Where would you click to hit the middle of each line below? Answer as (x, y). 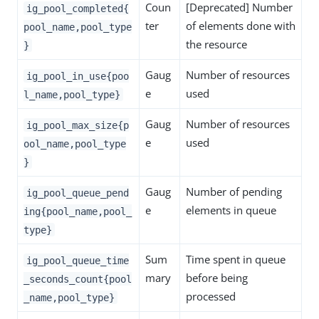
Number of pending (234, 192)
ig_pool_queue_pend (77, 193)
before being (217, 278)
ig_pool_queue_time (77, 260)
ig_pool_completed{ (77, 8)
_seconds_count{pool (78, 279)
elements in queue (231, 210)
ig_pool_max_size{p (77, 125)
